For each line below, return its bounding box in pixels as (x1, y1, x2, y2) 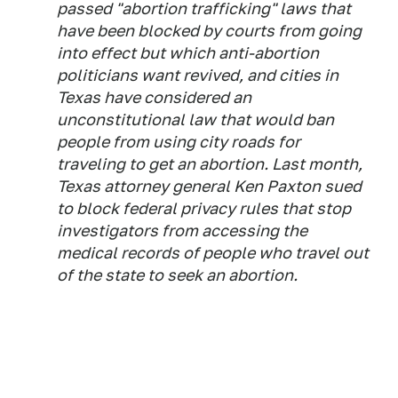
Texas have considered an (57, 88, 251, 107)
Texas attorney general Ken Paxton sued (57, 177, 362, 196)
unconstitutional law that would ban (57, 110, 334, 130)
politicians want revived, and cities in (57, 66, 338, 85)
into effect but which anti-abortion (57, 44, 319, 63)
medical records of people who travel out (57, 243, 369, 263)
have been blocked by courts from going (57, 21, 362, 41)
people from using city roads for (57, 132, 300, 152)
